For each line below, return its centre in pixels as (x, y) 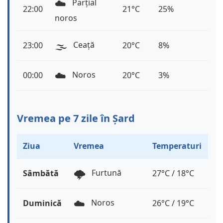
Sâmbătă (41, 173)
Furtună (106, 173)
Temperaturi (177, 146)
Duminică (42, 203)
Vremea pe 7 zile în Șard (76, 118)
